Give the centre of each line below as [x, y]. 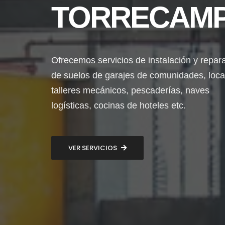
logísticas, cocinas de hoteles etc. [119, 105]
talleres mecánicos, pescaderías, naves [130, 90]
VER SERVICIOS [93, 148]
